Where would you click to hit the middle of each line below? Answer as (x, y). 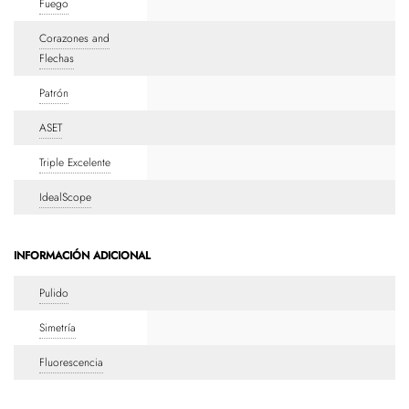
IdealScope (65, 197)
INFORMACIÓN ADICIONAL (82, 255)
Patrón (54, 93)
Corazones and (74, 38)
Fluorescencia (71, 362)
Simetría (58, 327)
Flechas (57, 58)
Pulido (54, 293)
